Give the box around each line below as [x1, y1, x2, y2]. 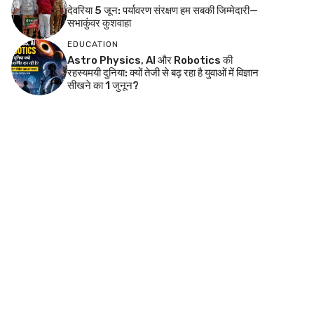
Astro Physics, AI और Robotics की [67, 53, 233, 67]
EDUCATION [67, 39, 118, 49]
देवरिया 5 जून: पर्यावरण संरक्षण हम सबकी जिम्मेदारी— [67, 4, 258, 17]
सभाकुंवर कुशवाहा [67, 16, 131, 29]
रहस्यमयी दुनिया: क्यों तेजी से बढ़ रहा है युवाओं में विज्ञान [67, 66, 259, 79]
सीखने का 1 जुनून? [67, 78, 139, 92]
